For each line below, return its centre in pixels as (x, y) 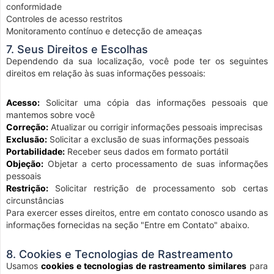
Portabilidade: (35, 151)
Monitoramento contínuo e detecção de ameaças (104, 31)
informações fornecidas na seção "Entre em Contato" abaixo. (128, 225)
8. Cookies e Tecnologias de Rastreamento (120, 254)
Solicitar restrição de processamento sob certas (158, 188)
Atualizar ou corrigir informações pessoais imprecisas (155, 127)
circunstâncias (35, 200)
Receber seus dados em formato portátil (146, 151)
